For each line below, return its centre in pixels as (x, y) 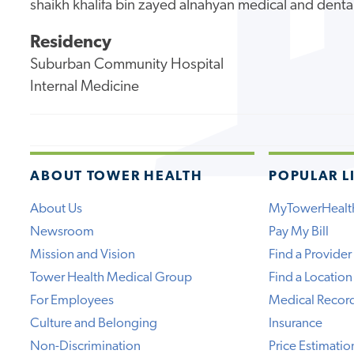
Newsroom (62, 232)
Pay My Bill (299, 232)
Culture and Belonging (94, 323)
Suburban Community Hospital (127, 66)
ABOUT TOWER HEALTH (117, 176)
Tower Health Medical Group (111, 277)
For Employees (72, 300)
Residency (71, 43)
